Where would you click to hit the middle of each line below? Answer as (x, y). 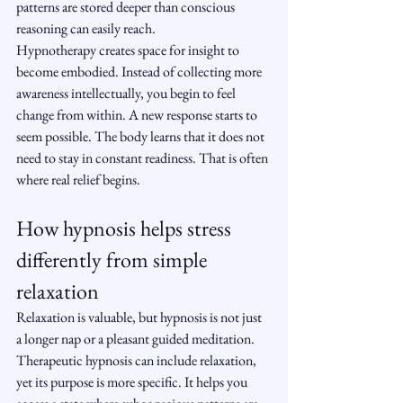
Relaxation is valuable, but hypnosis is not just (140, 317)
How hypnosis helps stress (126, 228)
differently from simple (114, 260)
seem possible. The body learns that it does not (142, 136)
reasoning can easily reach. (86, 28)
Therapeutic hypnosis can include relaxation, (138, 360)
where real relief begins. (78, 179)
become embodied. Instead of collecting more (140, 72)
